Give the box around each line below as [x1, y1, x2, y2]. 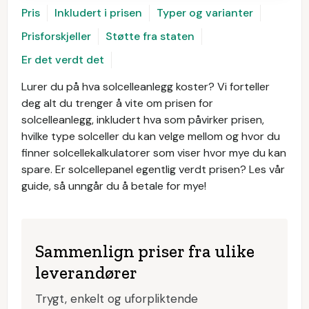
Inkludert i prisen [54, 5, 142, 20]
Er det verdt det [21, 52, 104, 67]
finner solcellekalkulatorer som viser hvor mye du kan [21, 145, 286, 160]
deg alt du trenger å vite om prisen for [21, 95, 213, 110]
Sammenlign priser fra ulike [35, 240, 255, 261]
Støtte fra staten [106, 28, 195, 43]
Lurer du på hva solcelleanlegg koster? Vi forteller [21, 79, 270, 94]
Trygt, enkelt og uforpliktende [35, 290, 198, 306]
